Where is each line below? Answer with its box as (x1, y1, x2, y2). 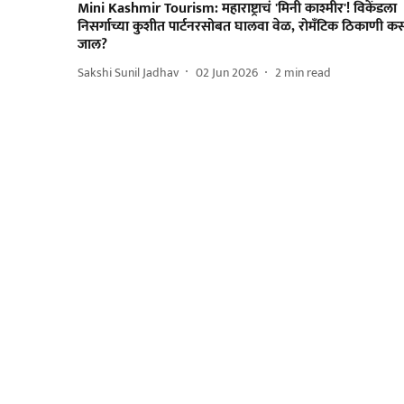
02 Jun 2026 (196, 61, 258, 83)
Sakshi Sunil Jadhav (78, 61, 179, 83)
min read (284, 61, 331, 83)
